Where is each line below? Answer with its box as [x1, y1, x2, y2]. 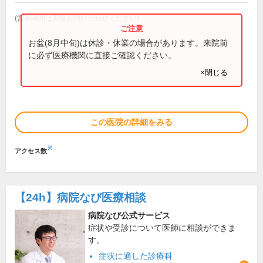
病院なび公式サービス [88, 211, 170, 220]
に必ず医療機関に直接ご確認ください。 [28, 50, 176, 60]
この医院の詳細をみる [90, 117, 173, 127]
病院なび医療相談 [57, 191, 146, 204]
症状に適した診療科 [99, 251, 173, 261]
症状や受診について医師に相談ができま [88, 223, 236, 232]
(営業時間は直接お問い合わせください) [15, 14, 139, 22]
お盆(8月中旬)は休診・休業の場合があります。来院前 [28, 38, 228, 48]
